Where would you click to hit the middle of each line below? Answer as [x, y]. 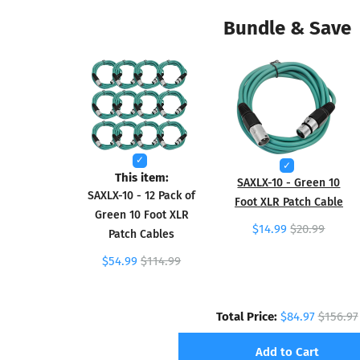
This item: [141, 177]
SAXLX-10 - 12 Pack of [142, 195]
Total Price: [246, 316]
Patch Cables [142, 234]
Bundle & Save [287, 27]
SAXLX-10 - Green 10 [289, 182]
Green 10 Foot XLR [141, 215]
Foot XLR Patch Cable [288, 202]
